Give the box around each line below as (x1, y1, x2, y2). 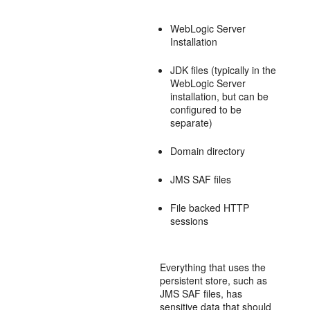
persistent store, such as (160, 273, 268, 287)
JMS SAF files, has (160, 286, 243, 300)
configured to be (170, 102, 242, 116)
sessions (170, 214, 209, 228)
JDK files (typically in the (170, 63, 277, 77)
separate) (170, 116, 213, 129)
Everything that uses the (160, 260, 266, 274)
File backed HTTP (170, 201, 250, 215)
